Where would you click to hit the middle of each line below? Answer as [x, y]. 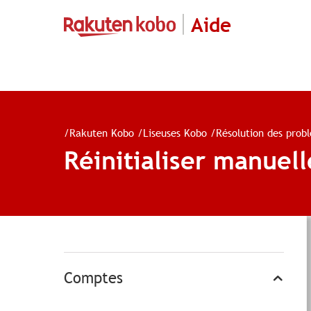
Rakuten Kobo [102, 132]
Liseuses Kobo [175, 132]
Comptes [93, 278]
